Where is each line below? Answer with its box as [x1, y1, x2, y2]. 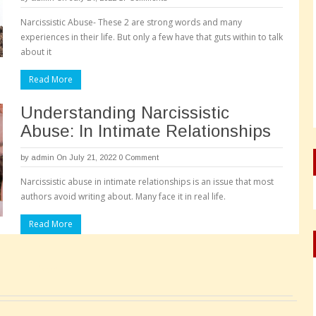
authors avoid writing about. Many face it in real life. [20, 190, 226, 202]
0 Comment [119, 153, 159, 162]
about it [20, 46, 51, 58]
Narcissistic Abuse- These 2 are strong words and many [20, 16, 242, 28]
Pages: [36, 262, 62, 274]
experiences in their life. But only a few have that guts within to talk [20, 31, 283, 43]
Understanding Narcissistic [20, 103, 229, 122]
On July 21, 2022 [56, 153, 116, 162]
